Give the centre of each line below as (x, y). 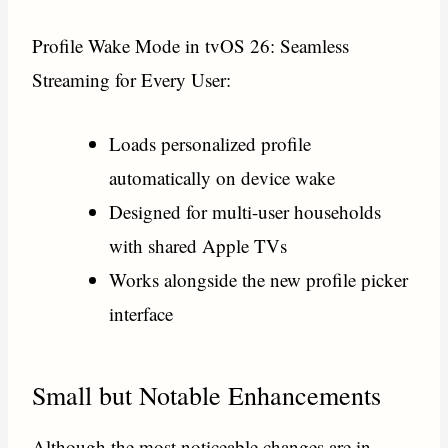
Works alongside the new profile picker (259, 280)
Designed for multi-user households (245, 212)
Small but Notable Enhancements (207, 394)
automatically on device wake (222, 178)
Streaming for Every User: (132, 79)
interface (141, 314)
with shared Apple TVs (198, 246)
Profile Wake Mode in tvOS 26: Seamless (191, 45)
